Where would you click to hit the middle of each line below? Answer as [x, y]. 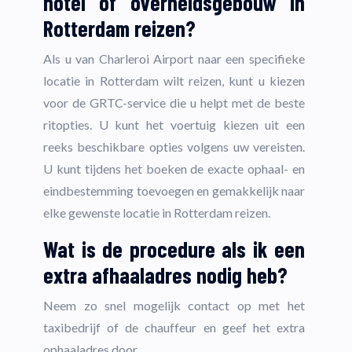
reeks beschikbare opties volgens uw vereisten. [174, 147]
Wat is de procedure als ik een [174, 249]
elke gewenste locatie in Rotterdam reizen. [157, 213]
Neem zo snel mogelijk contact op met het [174, 306]
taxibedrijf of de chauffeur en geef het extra [174, 328]
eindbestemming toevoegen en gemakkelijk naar [174, 191]
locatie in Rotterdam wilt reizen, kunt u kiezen [174, 81]
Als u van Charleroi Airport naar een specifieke [174, 59]
